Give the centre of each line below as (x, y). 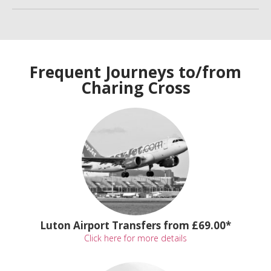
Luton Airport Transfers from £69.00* (135, 225)
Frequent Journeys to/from (135, 72)
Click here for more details (135, 238)
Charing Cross (135, 87)
